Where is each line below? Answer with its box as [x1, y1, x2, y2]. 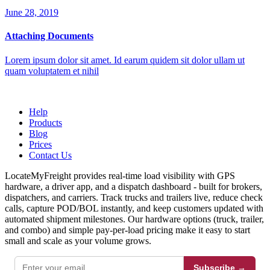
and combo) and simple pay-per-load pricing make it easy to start [5, 224, 250, 235]
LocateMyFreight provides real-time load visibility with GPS [5, 170, 235, 181]
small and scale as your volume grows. [5, 235, 151, 246]
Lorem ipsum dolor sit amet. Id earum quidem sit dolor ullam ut [5, 54, 245, 65]
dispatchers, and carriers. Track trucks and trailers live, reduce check [5, 192, 263, 202]
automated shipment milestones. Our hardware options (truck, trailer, [5, 213, 264, 224]
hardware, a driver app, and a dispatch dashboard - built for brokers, [5, 181, 262, 192]
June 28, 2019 [5, 7, 58, 18]
